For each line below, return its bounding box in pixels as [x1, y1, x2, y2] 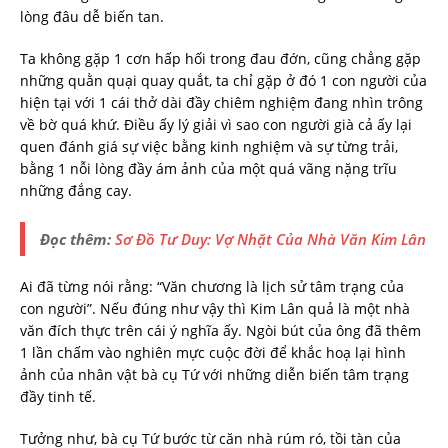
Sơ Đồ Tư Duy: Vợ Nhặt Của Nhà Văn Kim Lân [115, 229, 426, 250]
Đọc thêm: [40, 229, 115, 250]
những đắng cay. [20, 181, 132, 201]
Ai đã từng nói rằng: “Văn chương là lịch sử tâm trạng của [20, 277, 404, 297]
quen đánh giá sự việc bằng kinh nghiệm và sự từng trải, [20, 137, 398, 157]
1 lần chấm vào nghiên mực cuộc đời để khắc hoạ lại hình [20, 343, 406, 363]
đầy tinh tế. [20, 387, 96, 407]
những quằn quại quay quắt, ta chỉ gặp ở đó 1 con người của [20, 71, 427, 91]
